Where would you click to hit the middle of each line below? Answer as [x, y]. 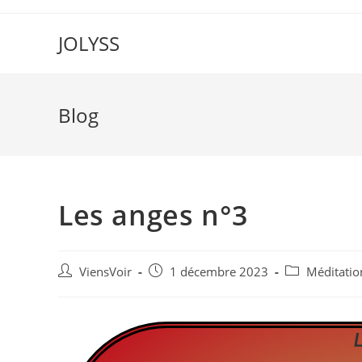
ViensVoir [105, 272]
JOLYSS [89, 43]
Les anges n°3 [153, 215]
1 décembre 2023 [219, 272]
